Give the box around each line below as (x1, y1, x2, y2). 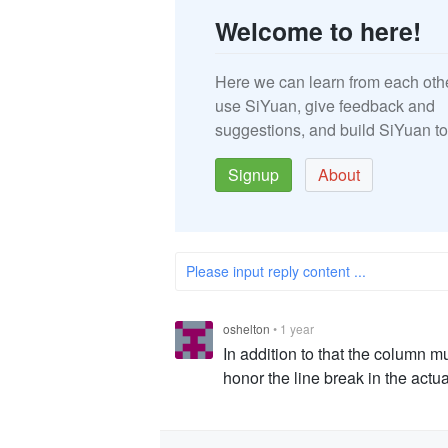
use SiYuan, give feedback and (215, 94, 435, 118)
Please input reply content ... (186, 261, 366, 282)
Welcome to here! (215, 13, 421, 49)
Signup (228, 163, 279, 187)
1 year (280, 320, 314, 338)
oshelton (223, 320, 270, 338)
